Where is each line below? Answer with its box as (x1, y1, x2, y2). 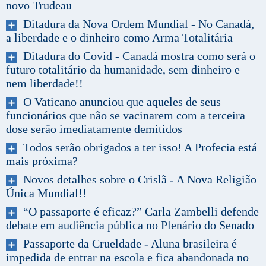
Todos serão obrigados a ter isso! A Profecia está (17, 140, 257, 154)
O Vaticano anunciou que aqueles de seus (17, 94, 221, 108)
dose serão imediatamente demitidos (6, 122, 182, 135)
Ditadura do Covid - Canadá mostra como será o (17, 49, 255, 62)
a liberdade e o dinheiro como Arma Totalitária (6, 30, 233, 44)
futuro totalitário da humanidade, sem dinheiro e (6, 62, 240, 76)
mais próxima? (6, 154, 78, 167)
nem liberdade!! (6, 76, 83, 90)
